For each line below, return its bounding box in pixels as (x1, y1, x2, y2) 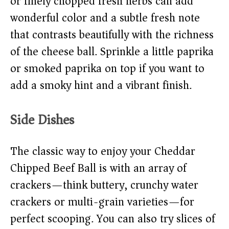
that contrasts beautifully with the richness (10, 25, 214, 45)
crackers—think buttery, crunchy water (10, 175, 198, 195)
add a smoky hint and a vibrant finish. (10, 76, 192, 96)
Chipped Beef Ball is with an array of (10, 158, 187, 178)
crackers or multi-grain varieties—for (10, 192, 194, 212)
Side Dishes (10, 108, 74, 132)
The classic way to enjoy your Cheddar (10, 142, 195, 162)
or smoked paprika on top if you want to (10, 59, 204, 79)
